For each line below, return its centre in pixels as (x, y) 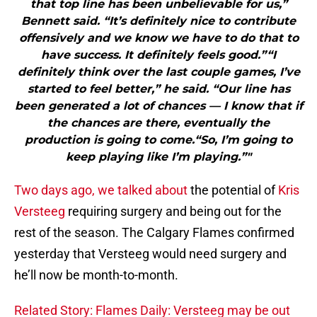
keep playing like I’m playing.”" (158, 157)
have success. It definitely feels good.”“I (158, 55)
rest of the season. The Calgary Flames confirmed (154, 233)
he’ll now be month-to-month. (96, 275)
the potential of (234, 190)
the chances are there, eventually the (158, 123)
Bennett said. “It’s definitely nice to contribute (158, 21)
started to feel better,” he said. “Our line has (158, 89)
